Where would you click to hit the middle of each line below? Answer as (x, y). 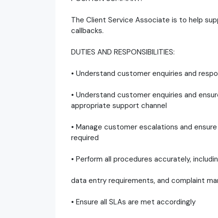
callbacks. (87, 30)
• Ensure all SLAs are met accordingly (133, 202)
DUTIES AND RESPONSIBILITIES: (123, 52)
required (85, 137)
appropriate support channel (119, 105)
